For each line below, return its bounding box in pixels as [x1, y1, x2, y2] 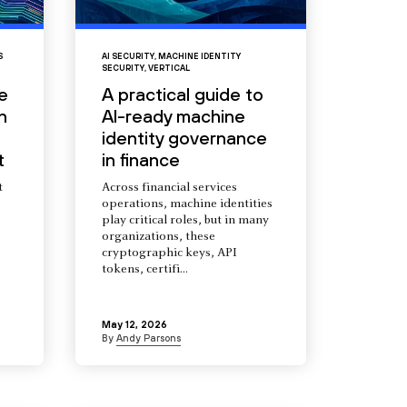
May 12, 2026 [101, 319, 167, 331]
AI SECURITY [101, 52, 154, 62]
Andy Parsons [115, 333, 181, 344]
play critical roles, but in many [101, 214, 269, 228]
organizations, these [101, 231, 215, 244]
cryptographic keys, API [101, 247, 237, 261]
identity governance [101, 127, 267, 149]
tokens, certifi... [101, 263, 188, 277]
